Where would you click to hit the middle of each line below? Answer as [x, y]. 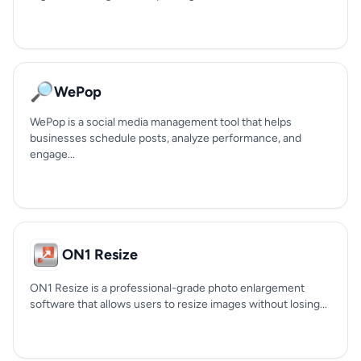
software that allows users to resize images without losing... [178, 304]
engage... [52, 154]
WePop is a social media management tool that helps [161, 122]
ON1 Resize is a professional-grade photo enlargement [167, 288]
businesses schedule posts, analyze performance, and [166, 138]
